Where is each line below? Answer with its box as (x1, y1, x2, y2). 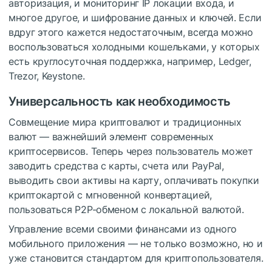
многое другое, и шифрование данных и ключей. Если (8, 12, 262, 24)
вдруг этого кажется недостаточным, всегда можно (8, 26, 253, 39)
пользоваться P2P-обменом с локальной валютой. (8, 203, 244, 216)
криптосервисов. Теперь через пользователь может (8, 145, 253, 158)
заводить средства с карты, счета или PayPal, (8, 160, 224, 172)
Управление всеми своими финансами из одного (8, 223, 237, 236)
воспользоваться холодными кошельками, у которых (8, 41, 260, 53)
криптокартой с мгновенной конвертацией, (8, 189, 212, 202)
